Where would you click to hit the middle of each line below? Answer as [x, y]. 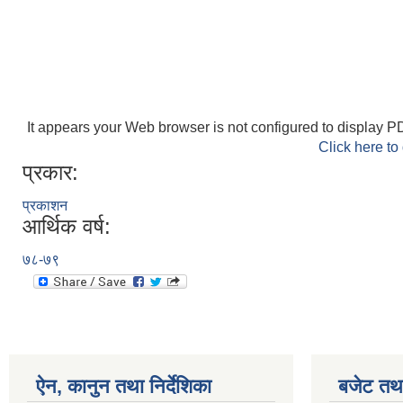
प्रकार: [50, 172]
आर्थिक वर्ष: [67, 226]
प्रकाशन [45, 206]
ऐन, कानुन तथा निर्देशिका [124, 386]
